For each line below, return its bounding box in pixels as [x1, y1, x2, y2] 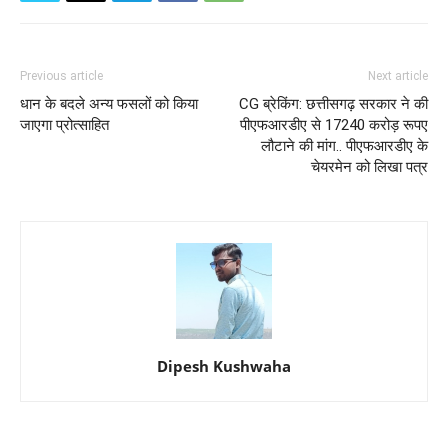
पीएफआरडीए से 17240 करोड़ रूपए [240, 116, 428, 135]
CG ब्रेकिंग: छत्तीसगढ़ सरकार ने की [239, 95, 428, 114]
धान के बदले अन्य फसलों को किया [20, 95, 198, 114]
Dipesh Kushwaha [157, 356, 291, 377]
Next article [368, 69, 428, 84]
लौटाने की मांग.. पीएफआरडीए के [261, 137, 428, 156]
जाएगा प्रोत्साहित [20, 116, 109, 135]
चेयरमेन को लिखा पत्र [311, 158, 428, 177]
